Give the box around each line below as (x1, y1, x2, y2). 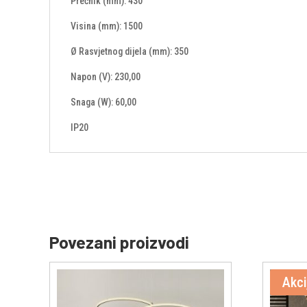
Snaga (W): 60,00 (71, 97, 136, 108)
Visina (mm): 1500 (71, 21, 143, 32)
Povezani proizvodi (49, 232, 189, 253)
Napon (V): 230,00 (71, 71, 140, 83)
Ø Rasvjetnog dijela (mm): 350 (71, 46, 188, 58)
